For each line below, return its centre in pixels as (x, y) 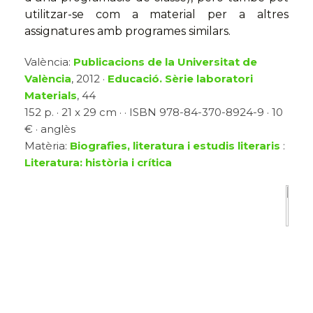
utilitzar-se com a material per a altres (156, 15)
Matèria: (47, 146)
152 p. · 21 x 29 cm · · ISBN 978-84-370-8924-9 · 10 (154, 112)
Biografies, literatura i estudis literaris (175, 146)
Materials (51, 96)
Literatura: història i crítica (98, 163)
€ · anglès (50, 129)
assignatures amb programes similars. (128, 31)
